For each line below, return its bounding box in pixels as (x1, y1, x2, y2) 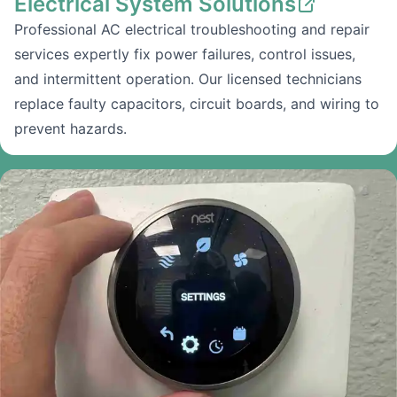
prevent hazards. (14, 120, 127, 137)
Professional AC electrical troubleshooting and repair (14, 20, 370, 38)
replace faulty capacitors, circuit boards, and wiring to (14, 95, 379, 113)
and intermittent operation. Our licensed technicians (14, 70, 362, 88)
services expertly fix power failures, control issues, (14, 45, 355, 63)
